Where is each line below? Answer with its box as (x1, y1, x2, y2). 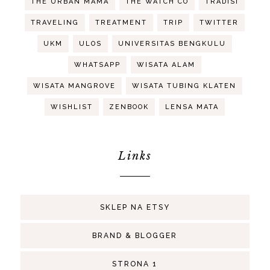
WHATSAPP (74, 60, 121, 69)
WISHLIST (51, 102, 93, 111)
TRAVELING (31, 18, 80, 27)
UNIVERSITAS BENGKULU (118, 39, 227, 48)
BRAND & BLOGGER (92, 231, 178, 240)
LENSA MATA (165, 102, 219, 111)
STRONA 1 (112, 259, 158, 268)
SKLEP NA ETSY (99, 202, 170, 212)
